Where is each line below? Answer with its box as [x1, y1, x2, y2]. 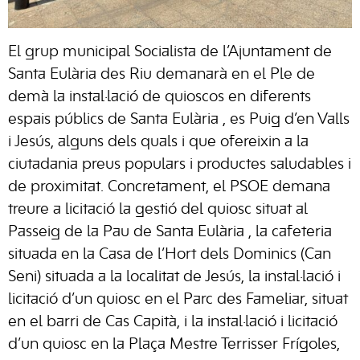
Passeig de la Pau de [8, 225, 156, 239]
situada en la [8, 247, 99, 262]
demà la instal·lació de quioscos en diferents [8, 90, 311, 104]
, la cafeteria [248, 225, 332, 239]
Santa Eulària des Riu [8, 67, 156, 82]
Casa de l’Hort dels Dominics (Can [99, 247, 331, 262]
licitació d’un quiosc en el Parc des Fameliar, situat [8, 292, 348, 307]
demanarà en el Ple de [156, 67, 315, 82]
